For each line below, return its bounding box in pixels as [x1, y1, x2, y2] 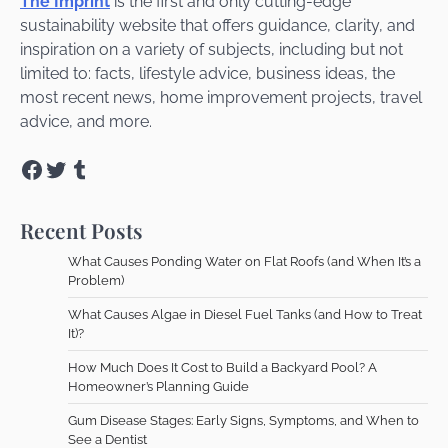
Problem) [68, 272, 124, 288]
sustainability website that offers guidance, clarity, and [20, 15, 415, 35]
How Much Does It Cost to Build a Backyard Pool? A [68, 359, 377, 375]
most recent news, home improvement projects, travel [20, 87, 422, 107]
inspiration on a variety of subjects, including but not [20, 39, 403, 59]
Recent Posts [20, 215, 143, 244]
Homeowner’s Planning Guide [68, 378, 249, 394]
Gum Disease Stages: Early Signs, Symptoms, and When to [68, 412, 419, 428]
